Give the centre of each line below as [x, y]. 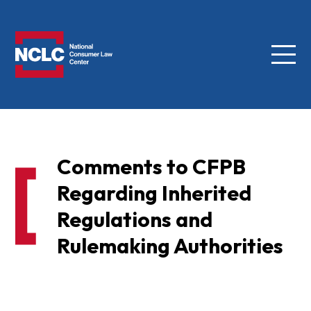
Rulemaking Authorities [170, 246]
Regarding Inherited [154, 193]
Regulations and [134, 220]
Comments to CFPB [151, 167]
